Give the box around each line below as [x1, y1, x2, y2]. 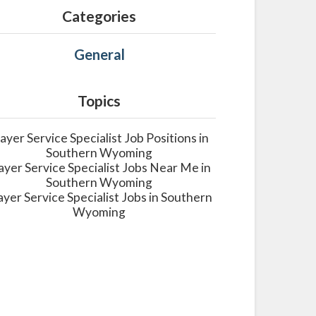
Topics [78, 92, 121, 110]
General [73, 46, 125, 63]
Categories [62, 7, 137, 25]
